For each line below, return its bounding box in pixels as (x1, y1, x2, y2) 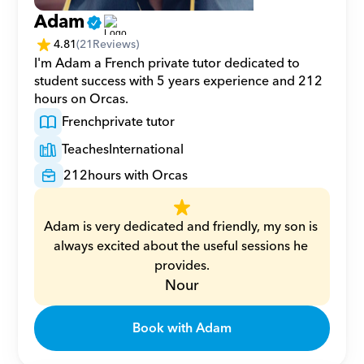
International (109, 138, 184, 161)
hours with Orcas (88, 164, 188, 187)
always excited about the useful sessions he (53, 235, 308, 258)
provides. (154, 254, 210, 277)
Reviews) (93, 34, 140, 54)
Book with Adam (132, 317, 232, 340)
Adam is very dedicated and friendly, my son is (44, 215, 318, 238)
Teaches (62, 138, 110, 161)
